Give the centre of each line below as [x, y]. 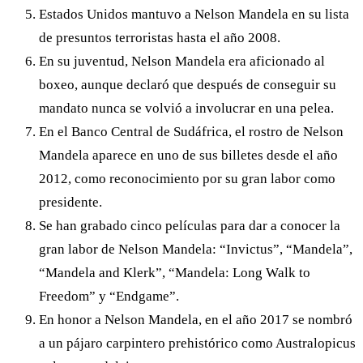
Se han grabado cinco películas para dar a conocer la [190, 225]
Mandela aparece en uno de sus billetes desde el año [188, 155]
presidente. [70, 202]
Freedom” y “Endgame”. [109, 296]
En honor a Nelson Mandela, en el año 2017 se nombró [196, 319]
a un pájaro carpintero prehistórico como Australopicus [197, 343]
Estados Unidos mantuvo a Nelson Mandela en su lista [194, 14]
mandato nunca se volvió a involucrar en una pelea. [186, 108]
